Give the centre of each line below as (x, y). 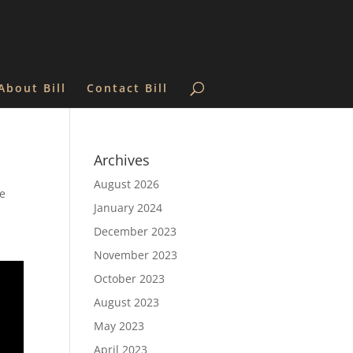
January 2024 (128, 208)
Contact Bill (127, 88)
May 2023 (119, 326)
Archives (122, 160)
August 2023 (127, 302)
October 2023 (130, 279)
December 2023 (136, 231)
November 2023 (136, 255)
